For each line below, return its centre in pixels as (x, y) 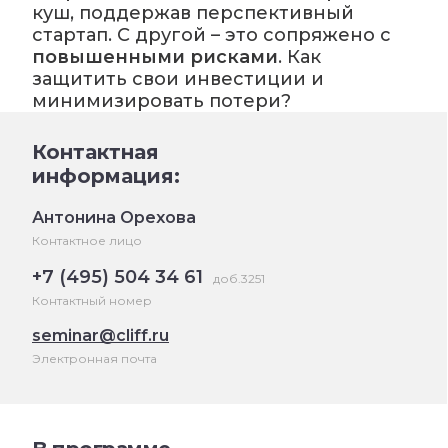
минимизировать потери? (161, 101)
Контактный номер (92, 301)
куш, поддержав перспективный (193, 13)
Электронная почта (94, 359)
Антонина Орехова (114, 218)
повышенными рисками (155, 57)
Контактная (95, 152)
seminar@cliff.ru (100, 336)
